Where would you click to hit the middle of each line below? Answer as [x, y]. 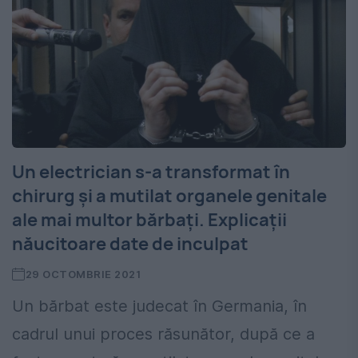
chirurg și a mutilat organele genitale [169, 196]
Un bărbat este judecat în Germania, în [159, 306]
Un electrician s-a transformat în [151, 172]
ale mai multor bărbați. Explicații [149, 220]
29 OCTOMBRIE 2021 [83, 274]
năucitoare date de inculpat [130, 244]
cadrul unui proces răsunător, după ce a [163, 334]
